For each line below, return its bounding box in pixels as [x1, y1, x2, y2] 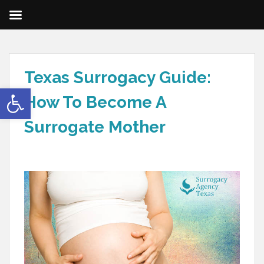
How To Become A [24, 93, 166, 112]
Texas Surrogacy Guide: [24, 68, 211, 87]
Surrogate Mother [24, 117, 166, 137]
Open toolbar [5, 81, 13, 106]
